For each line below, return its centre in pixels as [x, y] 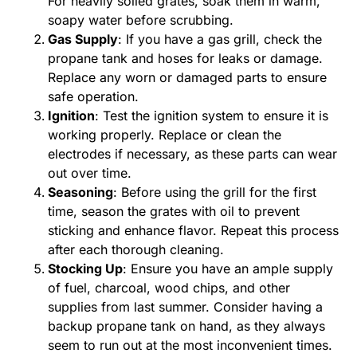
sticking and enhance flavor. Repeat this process [193, 230]
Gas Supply [83, 39]
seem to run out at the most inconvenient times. [190, 345]
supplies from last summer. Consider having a [185, 307]
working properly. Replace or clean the [165, 135]
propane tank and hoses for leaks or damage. [185, 58]
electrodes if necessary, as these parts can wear [192, 154]
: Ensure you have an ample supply [228, 269]
